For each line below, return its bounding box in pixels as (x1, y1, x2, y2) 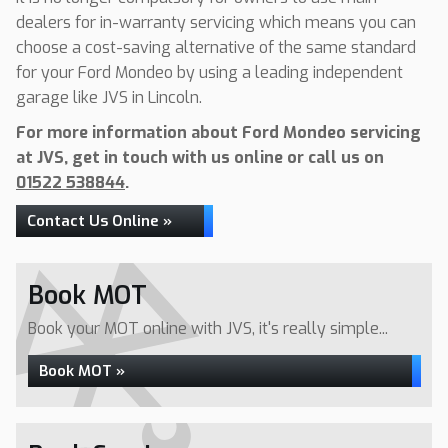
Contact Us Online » (27, 211, 172, 231)
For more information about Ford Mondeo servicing (16, 122, 421, 143)
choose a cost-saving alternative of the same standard (16, 37, 416, 58)
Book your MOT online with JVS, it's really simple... (28, 318, 388, 339)
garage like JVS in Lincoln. (16, 87, 202, 108)
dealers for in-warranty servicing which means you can (16, 12, 416, 33)
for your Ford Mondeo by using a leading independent (16, 62, 403, 83)
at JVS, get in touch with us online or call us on (16, 147, 384, 168)
